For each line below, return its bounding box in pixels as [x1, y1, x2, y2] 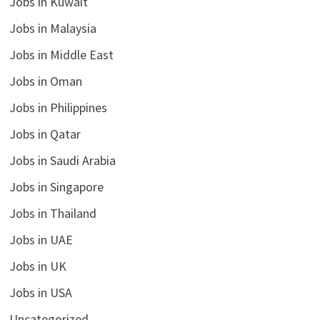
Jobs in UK [9, 257, 66, 274]
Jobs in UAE [9, 231, 73, 248]
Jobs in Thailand [9, 204, 96, 221]
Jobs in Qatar [9, 125, 81, 142]
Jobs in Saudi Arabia [9, 151, 116, 169]
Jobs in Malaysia [9, 19, 96, 36]
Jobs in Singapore [9, 178, 104, 195]
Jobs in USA [9, 284, 72, 301]
